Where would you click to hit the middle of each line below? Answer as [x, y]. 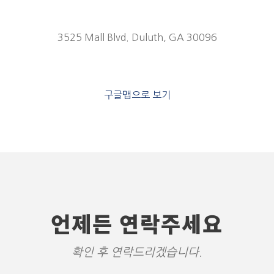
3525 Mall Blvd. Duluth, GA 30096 [137, 37]
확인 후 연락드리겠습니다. [137, 252]
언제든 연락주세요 [137, 223]
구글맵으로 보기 [137, 95]
